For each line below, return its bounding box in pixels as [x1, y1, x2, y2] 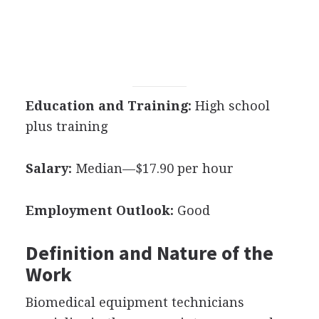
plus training [25, 119, 108, 134]
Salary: [25, 161, 72, 176]
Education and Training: [25, 98, 192, 113]
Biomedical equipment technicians [25, 295, 244, 310]
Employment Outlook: [25, 203, 174, 218]
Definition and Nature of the [25, 240, 273, 266]
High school [191, 98, 270, 113]
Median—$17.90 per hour [71, 161, 234, 176]
